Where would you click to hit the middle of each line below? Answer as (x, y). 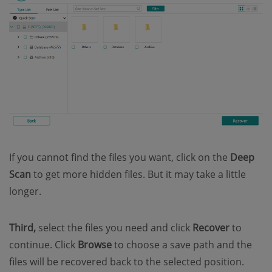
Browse (95, 245)
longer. (25, 192)
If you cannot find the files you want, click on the (120, 158)
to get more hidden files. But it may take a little (138, 175)
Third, (22, 228)
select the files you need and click (114, 228)
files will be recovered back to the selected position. (127, 262)
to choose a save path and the (182, 245)
